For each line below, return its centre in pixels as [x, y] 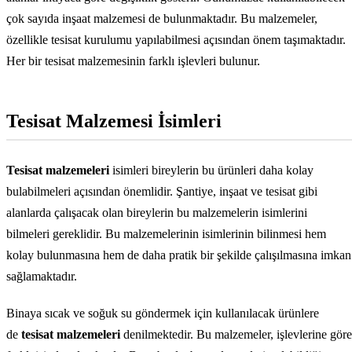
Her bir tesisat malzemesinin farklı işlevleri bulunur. [133, 61]
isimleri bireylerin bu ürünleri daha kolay [211, 170]
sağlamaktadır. [42, 277]
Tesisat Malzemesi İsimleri [114, 121]
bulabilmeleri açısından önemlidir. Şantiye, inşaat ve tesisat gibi [162, 192]
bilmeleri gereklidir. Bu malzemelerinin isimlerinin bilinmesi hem [166, 234]
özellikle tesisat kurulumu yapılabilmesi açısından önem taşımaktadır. [176, 40]
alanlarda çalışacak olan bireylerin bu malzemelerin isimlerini [157, 213]
